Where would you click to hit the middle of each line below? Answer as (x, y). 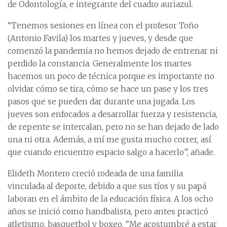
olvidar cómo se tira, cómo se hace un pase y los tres (108, 89)
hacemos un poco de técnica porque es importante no (111, 77)
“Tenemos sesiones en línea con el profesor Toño (103, 26)
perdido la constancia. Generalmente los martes (100, 64)
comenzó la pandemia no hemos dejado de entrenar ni (113, 51)
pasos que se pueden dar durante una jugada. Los (101, 102)
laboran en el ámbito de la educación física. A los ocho (110, 199)
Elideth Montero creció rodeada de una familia (95, 174)
